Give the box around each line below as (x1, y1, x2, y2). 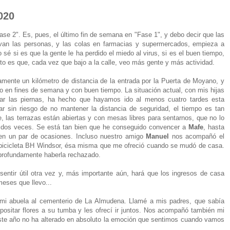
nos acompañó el (169, 132, 225, 140)
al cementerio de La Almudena (31, 197, 124, 205)
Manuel (146, 132, 169, 140)
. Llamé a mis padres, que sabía (124, 197, 224, 205)
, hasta (203, 123, 224, 131)
